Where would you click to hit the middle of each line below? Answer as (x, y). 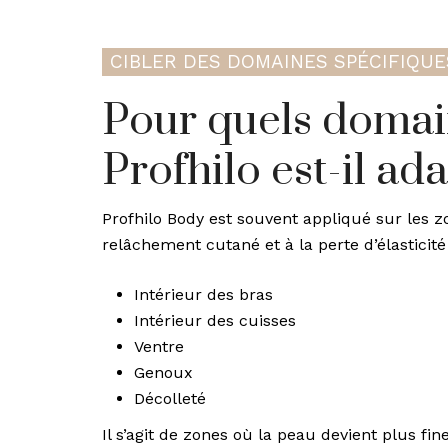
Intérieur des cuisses (215, 320)
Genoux (163, 372)
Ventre (159, 346)
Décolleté (170, 398)
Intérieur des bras (203, 294)
